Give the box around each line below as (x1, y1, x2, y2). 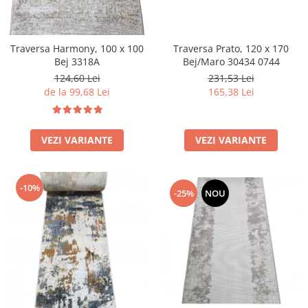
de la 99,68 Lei (44, 85, 110, 98)
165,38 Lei (208, 85, 254, 98)
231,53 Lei (208, 71, 254, 85)
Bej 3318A (54, 54, 100, 68)
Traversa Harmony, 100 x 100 (10, 41, 144, 55)
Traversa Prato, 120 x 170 (173, 41, 289, 55)
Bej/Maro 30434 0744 (182, 54, 280, 68)
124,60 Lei (54, 71, 100, 85)
